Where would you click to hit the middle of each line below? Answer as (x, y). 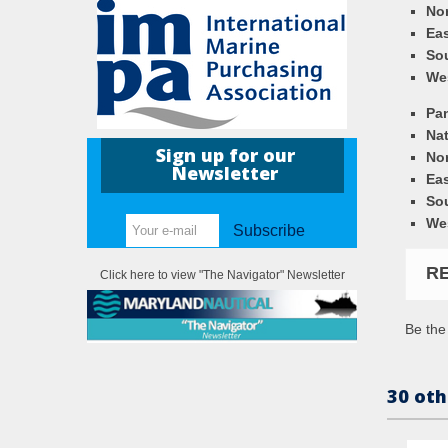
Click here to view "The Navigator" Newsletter (222, 275)
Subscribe (269, 231)
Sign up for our (225, 155)
